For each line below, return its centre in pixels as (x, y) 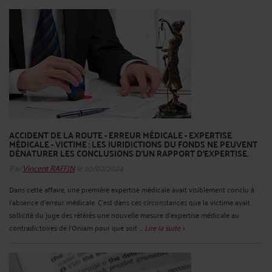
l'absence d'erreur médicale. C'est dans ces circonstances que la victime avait (130, 202)
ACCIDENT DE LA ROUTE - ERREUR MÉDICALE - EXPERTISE (121, 135)
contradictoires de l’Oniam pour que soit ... (77, 227)
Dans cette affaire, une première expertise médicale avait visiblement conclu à (132, 189)
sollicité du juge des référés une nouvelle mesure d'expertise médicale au (124, 214)
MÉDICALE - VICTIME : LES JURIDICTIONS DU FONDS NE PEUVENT (133, 144)
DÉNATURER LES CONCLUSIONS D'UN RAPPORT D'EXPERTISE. (129, 153)
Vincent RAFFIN (49, 167)
